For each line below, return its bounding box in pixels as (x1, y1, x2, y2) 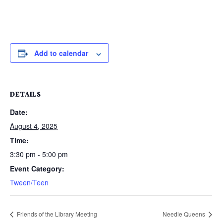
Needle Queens (163, 209, 207, 218)
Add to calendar (34, 48, 88, 58)
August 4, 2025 (10, 121, 57, 131)
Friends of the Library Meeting (15, 209, 97, 218)
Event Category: (10, 164, 64, 174)
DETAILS (10, 89, 41, 100)
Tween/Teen (10, 177, 49, 188)
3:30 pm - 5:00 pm (10, 149, 68, 160)
